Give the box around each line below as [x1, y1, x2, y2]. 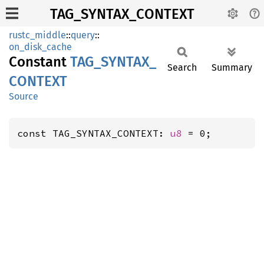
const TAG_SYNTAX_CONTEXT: [17, 127, 170, 139]
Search [167, 62, 197, 73]
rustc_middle [9, 29, 66, 41]
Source [9, 91, 38, 102]
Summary [212, 62, 252, 73]
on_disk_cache [9, 41, 72, 52]
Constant [9, 54, 70, 70]
